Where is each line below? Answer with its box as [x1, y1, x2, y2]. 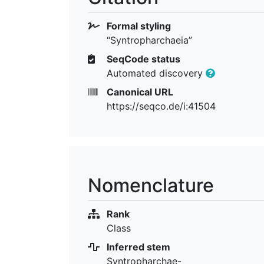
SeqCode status [104, 52, 180, 65]
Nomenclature [88, 173, 214, 197]
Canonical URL [104, 85, 173, 98]
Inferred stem [104, 240, 170, 253]
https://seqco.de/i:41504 [107, 100, 216, 112]
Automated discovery [107, 67, 206, 79]
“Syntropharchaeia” [107, 34, 192, 46]
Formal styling [104, 19, 171, 32]
